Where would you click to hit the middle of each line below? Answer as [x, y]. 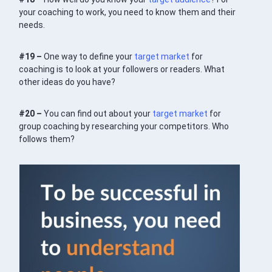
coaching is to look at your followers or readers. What [122, 70]
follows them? [47, 139]
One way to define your [89, 57]
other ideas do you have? [67, 82]
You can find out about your [98, 114]
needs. [32, 25]
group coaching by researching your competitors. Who [124, 127]
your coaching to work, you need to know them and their [127, 12]
